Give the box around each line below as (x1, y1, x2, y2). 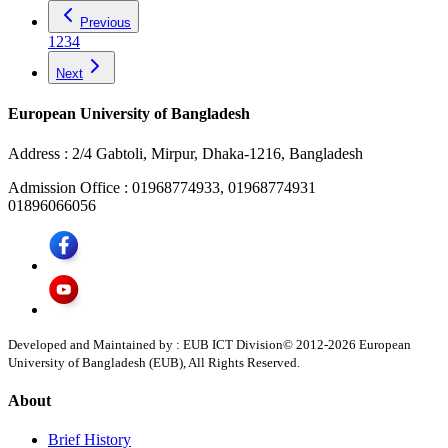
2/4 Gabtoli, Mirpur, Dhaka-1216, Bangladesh (72, 144, 363, 162)
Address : (8, 144, 72, 162)
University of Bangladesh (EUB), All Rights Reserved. (8, 354, 300, 370)
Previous (80, 15, 131, 31)
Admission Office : (8, 178, 132, 196)
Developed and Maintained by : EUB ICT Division (8, 336, 283, 352)
